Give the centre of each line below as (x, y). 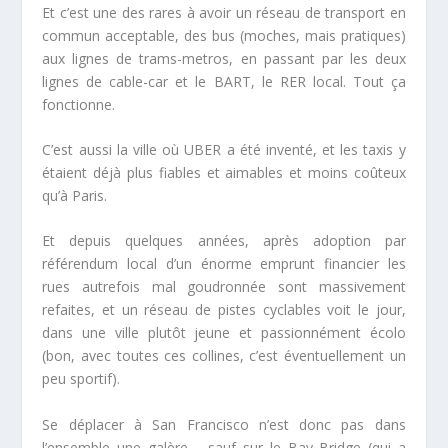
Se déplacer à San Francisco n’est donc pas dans (224, 424)
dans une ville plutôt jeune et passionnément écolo (224, 333)
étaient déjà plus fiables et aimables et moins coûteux (224, 173)
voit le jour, (363, 310)
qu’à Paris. (75, 196)
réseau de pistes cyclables (232, 310)
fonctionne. (79, 104)
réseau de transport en (331, 12)
